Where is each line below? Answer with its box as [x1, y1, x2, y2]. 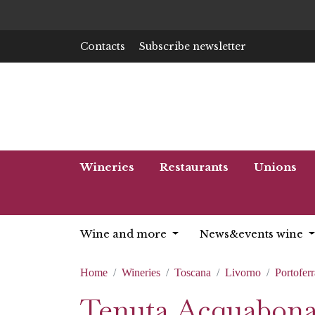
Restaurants [160, 160, 229, 174]
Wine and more [80, 227, 169, 240]
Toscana [174, 266, 211, 278]
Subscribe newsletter [139, 39, 246, 53]
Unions [254, 160, 297, 174]
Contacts [80, 39, 125, 53]
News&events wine [199, 227, 306, 240]
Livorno [225, 266, 261, 278]
